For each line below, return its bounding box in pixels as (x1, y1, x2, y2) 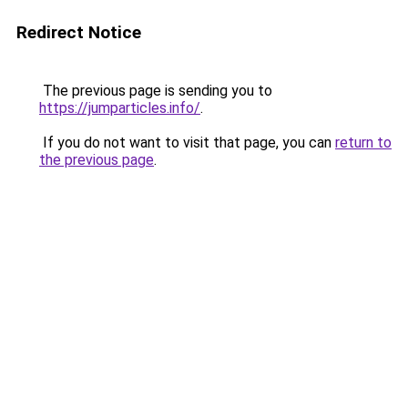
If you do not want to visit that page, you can (39, 134, 335, 151)
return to (335, 134, 392, 151)
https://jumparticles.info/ (39, 99, 200, 117)
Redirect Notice (16, 22, 141, 43)
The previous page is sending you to (39, 82, 272, 99)
